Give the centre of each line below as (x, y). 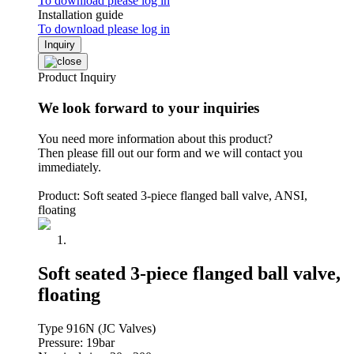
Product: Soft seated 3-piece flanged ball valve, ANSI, (173, 195)
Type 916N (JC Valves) (97, 328)
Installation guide (81, 15)
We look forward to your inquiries (149, 108)
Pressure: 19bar (76, 342)
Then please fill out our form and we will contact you (170, 153)
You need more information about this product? (155, 138)
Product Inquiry (77, 77)
